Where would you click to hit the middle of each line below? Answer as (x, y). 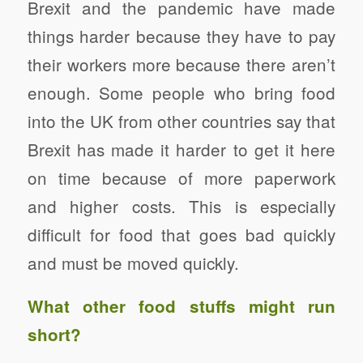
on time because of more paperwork (181, 178)
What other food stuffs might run (181, 305)
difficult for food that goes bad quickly (181, 235)
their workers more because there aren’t (181, 64)
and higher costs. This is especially (181, 206)
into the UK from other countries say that (181, 121)
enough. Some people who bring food (181, 93)
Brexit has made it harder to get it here (181, 149)
